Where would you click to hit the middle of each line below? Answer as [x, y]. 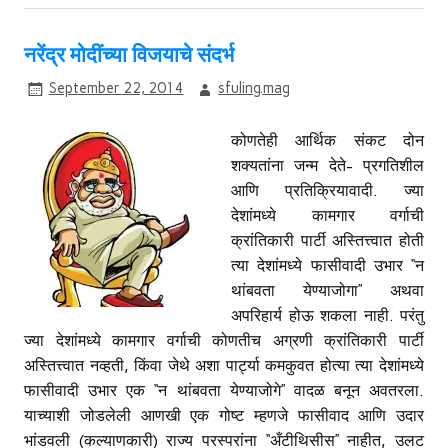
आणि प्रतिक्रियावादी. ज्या [327, 190]
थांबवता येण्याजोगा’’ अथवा [327, 290]
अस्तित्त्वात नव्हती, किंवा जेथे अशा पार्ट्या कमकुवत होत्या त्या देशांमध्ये [224, 365]
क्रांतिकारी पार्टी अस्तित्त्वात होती [327, 240]
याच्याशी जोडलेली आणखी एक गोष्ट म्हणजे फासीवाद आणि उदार [224, 415]
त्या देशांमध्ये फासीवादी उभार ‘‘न [327, 265]
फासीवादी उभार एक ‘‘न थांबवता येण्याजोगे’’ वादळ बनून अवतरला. [224, 390]
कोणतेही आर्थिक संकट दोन [327, 140]
